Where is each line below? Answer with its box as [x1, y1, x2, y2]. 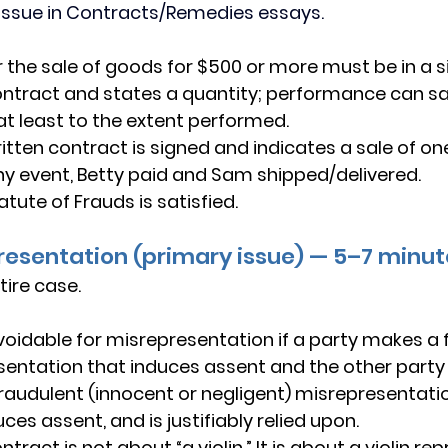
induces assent [130, 354, 266, 379]
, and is [103, 408, 167, 433]
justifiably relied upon [167, 408, 356, 433]
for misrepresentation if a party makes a [72, 327, 443, 352]
